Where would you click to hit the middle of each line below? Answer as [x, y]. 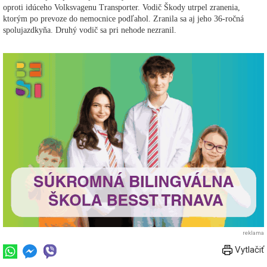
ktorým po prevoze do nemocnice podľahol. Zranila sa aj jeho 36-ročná [123, 18]
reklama [253, 232]
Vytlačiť [248, 249]
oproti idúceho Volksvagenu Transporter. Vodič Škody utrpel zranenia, [122, 7]
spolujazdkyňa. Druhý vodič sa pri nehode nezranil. [90, 30]
